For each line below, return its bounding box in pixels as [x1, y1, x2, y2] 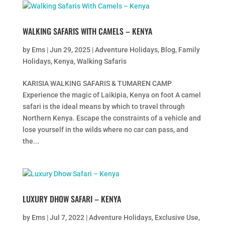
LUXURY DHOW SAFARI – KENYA [22, 193, 121, 205]
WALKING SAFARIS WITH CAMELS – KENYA [22, 25, 152, 37]
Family [178, 46, 200, 54]
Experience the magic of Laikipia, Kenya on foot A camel [22, 91, 201, 99]
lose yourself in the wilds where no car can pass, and [22, 126, 188, 134]
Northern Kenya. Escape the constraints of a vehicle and [22, 114, 201, 122]
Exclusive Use [154, 213, 198, 221]
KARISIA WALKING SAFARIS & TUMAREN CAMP [22, 79, 172, 87]
